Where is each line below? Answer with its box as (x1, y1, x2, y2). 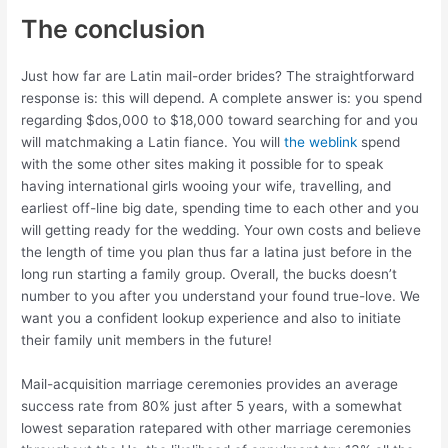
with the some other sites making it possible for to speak (21, 156, 384, 173)
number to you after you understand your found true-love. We (21, 288, 421, 305)
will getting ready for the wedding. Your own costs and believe (21, 222, 422, 239)
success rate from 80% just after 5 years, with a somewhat (21, 398, 403, 415)
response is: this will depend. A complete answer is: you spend (21, 90, 423, 107)
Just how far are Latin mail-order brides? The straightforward (21, 68, 415, 85)
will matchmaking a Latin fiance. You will (21, 134, 285, 151)
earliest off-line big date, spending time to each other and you (21, 200, 420, 217)
